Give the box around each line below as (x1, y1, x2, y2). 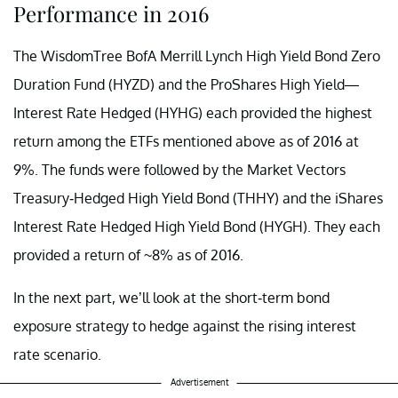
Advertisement (170, 376, 228, 387)
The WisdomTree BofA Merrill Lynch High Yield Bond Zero (13, 46, 380, 65)
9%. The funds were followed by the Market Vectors (13, 160, 346, 179)
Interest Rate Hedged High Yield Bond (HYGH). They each (13, 217, 380, 235)
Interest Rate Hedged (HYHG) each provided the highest (13, 103, 372, 122)
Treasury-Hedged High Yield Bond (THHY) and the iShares (13, 188, 383, 207)
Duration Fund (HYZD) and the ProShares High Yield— (13, 75, 359, 93)
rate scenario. (13, 345, 101, 363)
